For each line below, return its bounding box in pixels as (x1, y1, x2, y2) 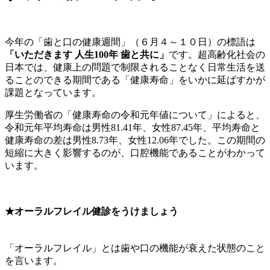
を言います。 (5, 255, 63, 266)
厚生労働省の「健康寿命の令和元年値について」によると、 (5, 110, 265, 121)
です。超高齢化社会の (169, 49, 265, 60)
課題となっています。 (5, 87, 101, 98)
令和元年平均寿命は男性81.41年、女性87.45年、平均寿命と (5, 122, 260, 133)
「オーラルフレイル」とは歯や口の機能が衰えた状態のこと (5, 242, 265, 253)
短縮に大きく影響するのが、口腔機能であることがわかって (5, 148, 265, 159)
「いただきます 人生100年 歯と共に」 (5, 49, 169, 60)
